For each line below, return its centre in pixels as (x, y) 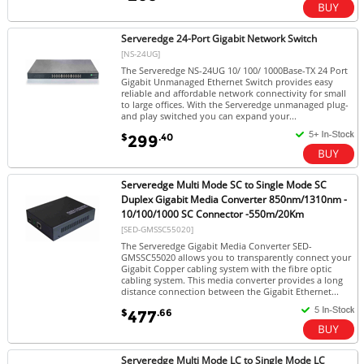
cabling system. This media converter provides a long (232, 279)
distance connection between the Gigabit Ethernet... (230, 291)
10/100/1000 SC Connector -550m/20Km (213, 214)
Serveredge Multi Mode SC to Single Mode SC (224, 184)
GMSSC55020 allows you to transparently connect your (236, 257)
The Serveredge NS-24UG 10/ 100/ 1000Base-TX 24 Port (235, 70)
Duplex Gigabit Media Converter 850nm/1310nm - (234, 199)
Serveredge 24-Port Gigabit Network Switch (219, 38)
